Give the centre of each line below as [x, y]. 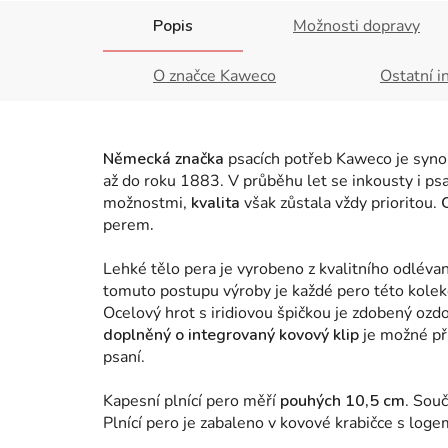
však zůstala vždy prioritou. [340, 203]
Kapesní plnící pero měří [191, 401]
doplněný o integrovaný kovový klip [233, 335]
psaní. [126, 357]
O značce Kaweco [214, 76]
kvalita [213, 203]
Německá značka [163, 159]
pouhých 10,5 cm [342, 401]
